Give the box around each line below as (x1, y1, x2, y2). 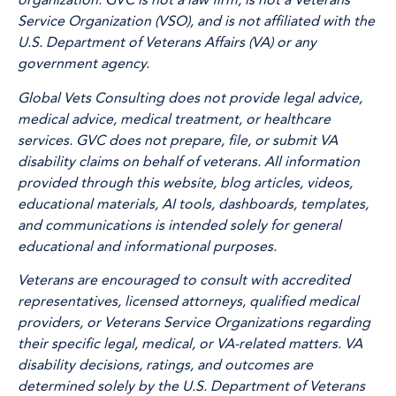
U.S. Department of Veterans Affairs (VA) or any (18, 32, 316, 54)
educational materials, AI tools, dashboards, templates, (18, 193, 369, 215)
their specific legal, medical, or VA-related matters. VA (18, 333, 362, 355)
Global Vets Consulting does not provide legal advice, (18, 87, 362, 109)
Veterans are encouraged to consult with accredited (18, 270, 350, 292)
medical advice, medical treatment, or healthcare (18, 108, 331, 130)
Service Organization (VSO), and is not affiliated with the (18, 11, 375, 33)
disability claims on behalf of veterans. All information (18, 150, 360, 172)
